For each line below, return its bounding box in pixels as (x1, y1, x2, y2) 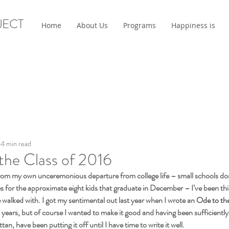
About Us (77, 20, 108, 30)
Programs (123, 20, 156, 30)
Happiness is (171, 20, 215, 30)
